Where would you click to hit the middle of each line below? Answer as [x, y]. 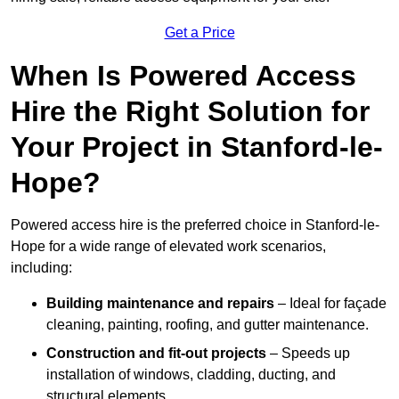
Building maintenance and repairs [160, 304]
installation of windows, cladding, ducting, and [191, 375]
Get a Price [199, 33]
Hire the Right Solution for [190, 112]
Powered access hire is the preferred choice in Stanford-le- [195, 225]
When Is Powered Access [183, 76]
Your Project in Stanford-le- [197, 147]
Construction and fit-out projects [156, 354]
